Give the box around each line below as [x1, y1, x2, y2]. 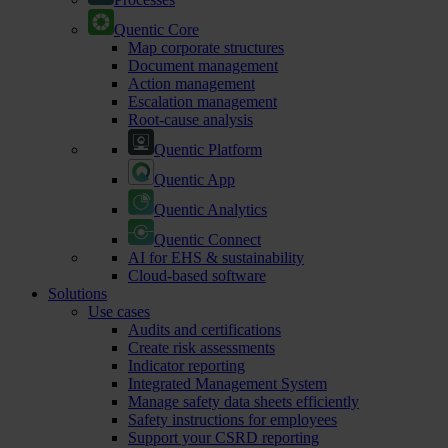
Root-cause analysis [128, 110, 253, 128]
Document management [128, 56, 278, 74]
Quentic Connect [154, 230, 261, 248]
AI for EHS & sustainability [128, 248, 304, 266]
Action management [128, 74, 255, 92]
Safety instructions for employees [128, 410, 337, 428]
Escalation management [128, 92, 277, 110]
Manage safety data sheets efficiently [128, 392, 359, 410]
